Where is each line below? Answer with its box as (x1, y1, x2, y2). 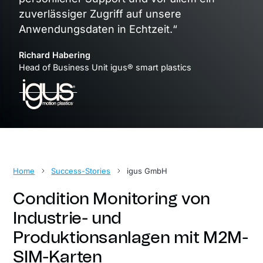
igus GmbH (127, 166, 168, 176)
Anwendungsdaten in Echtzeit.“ (19, 22, 177, 35)
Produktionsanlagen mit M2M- (13, 230, 248, 247)
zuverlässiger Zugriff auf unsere (19, 7, 181, 20)
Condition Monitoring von (13, 191, 210, 208)
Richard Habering (19, 49, 90, 60)
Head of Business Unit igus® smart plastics (19, 62, 191, 72)
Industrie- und (13, 211, 122, 228)
